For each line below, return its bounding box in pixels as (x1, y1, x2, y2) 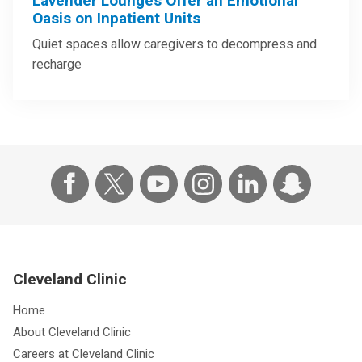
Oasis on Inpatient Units (32, 8, 200, 27)
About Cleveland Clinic (13, 324, 131, 339)
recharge (32, 56, 82, 72)
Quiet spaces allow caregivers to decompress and (32, 36, 317, 52)
